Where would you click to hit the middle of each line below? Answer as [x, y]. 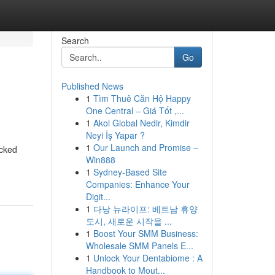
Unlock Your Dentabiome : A [148, 258]
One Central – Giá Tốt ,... [135, 110]
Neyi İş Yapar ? [115, 135]
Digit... [98, 196]
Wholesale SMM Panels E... [139, 246]
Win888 [100, 160]
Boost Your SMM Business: [145, 233]
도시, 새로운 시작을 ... [129, 221]
